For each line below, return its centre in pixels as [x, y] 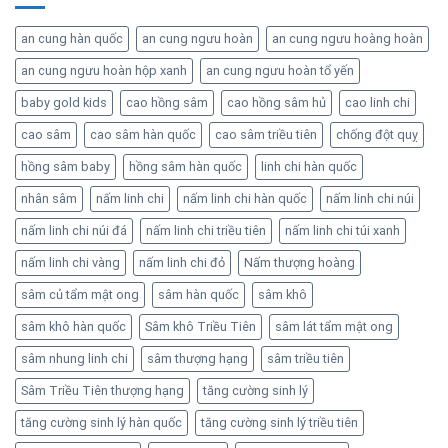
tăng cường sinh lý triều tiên [279, 423]
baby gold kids [64, 103]
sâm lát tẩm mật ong [334, 327]
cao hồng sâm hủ [276, 103]
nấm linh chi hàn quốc [245, 199]
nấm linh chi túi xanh [342, 231]
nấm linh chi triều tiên [206, 231]
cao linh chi [377, 103]
